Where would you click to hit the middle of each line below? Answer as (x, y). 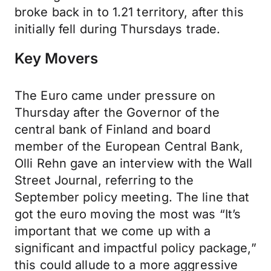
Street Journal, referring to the (104, 180)
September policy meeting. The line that (132, 197)
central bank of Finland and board (113, 129)
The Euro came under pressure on (115, 96)
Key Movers (56, 58)
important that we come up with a (113, 231)
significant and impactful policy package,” (135, 248)
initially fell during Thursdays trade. (118, 29)
